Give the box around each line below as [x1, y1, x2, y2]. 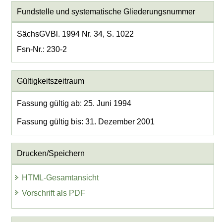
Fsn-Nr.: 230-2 [16, 45, 67, 54]
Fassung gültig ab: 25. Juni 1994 [16, 99, 131, 108]
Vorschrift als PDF [22, 189, 86, 197]
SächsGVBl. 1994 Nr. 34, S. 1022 [16, 29, 134, 38]
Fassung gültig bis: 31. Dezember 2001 [16, 117, 155, 126]
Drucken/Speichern [16, 149, 85, 158]
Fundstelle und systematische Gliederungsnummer [16, 7, 195, 16]
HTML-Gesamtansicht [22, 173, 99, 182]
